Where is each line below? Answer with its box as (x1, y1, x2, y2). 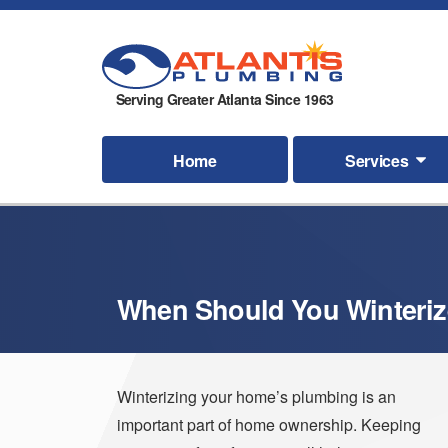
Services (345, 148, 409, 172)
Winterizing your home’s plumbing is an (117, 385, 396, 409)
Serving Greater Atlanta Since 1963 (115, 88, 334, 109)
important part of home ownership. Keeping (117, 413, 421, 437)
